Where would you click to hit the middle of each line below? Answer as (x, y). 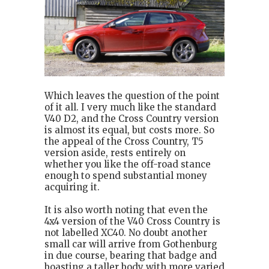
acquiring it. (72, 187)
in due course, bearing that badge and (131, 255)
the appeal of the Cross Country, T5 (124, 141)
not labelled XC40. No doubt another (126, 232)
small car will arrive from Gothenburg (131, 244)
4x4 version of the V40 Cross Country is (132, 221)
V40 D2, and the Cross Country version (131, 118)
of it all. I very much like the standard (130, 107)
